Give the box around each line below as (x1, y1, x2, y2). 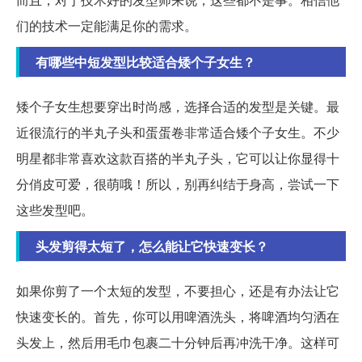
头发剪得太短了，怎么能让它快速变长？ (36, 236, 268, 255)
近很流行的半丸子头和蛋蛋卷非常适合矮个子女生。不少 (16, 122, 339, 141)
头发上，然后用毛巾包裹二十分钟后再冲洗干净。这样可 (16, 332, 339, 351)
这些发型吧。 (16, 200, 94, 219)
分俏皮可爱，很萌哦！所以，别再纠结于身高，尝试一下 (16, 174, 339, 193)
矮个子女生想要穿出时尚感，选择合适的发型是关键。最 (16, 96, 339, 116)
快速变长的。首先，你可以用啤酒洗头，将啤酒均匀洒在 (16, 306, 339, 326)
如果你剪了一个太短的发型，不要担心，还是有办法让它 (16, 280, 339, 300)
